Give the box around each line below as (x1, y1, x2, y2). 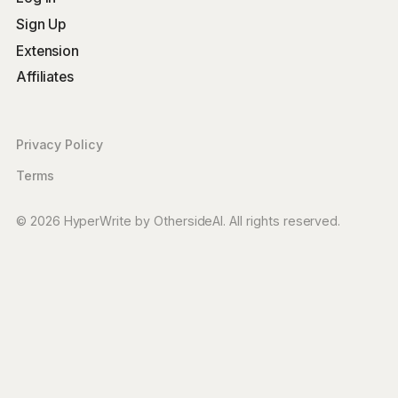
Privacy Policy (15, 137, 103, 153)
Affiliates (15, 68, 74, 86)
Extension (15, 42, 80, 60)
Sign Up (15, 15, 67, 33)
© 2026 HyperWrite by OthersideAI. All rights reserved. (15, 212, 341, 228)
